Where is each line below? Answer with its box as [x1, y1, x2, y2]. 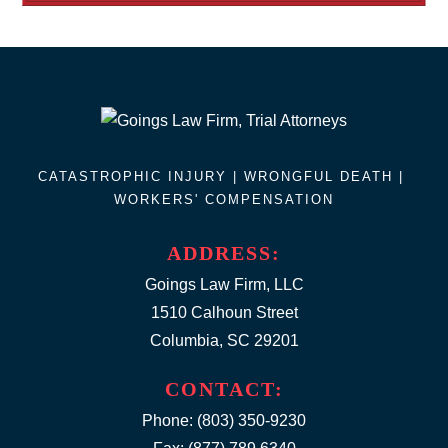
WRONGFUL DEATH [244, 169, 393, 185]
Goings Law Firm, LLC [144, 276, 304, 294]
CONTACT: [164, 378, 284, 401]
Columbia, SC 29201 [149, 332, 299, 350]
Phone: [142, 412, 197, 430]
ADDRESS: [167, 242, 281, 265]
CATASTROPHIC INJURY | [38, 169, 244, 185]
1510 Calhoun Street [150, 304, 298, 322]
